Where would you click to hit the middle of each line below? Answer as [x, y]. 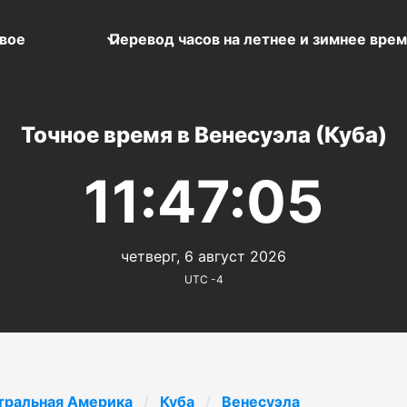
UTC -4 [203, 279]
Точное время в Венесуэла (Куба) [203, 134]
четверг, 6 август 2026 [203, 256]
